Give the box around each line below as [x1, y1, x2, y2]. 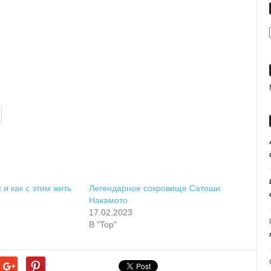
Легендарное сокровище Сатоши [88, 183, 220, 193]
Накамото [88, 195, 128, 205]
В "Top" [88, 219, 117, 229]
